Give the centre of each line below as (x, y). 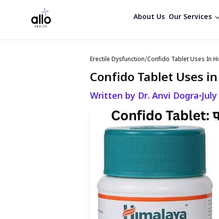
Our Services (190, 17)
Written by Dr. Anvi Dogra (144, 97)
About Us (149, 17)
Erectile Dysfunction (117, 60)
